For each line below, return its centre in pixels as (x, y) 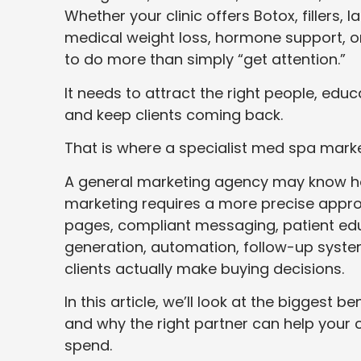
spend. (88, 346)
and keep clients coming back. (174, 114)
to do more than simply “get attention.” (205, 60)
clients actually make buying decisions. (204, 268)
